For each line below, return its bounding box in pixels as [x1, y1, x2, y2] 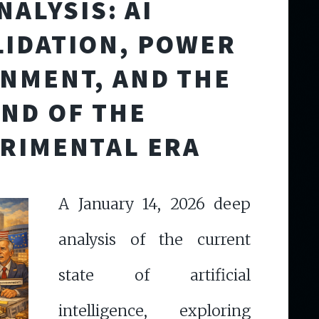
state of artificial [58, 265, 251, 285]
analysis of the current [58, 229, 251, 249]
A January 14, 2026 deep [58, 194, 251, 214]
